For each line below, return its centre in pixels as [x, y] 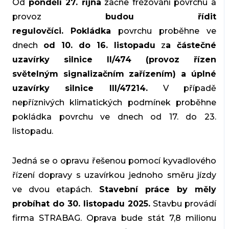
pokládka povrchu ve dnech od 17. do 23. [114, 117]
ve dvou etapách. [55, 190]
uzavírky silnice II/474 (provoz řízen [114, 60]
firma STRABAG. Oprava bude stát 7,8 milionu [114, 218]
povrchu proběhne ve [164, 31]
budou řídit [161, 17]
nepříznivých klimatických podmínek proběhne [114, 103]
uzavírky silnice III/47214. [80, 88]
